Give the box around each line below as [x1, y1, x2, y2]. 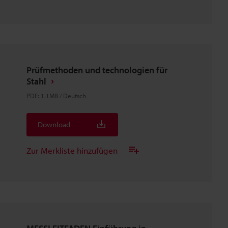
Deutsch [63, 92, 86, 100]
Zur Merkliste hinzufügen [26, 145, 118, 156]
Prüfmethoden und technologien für [26, 64, 167, 76]
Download [38, 120, 70, 129]
